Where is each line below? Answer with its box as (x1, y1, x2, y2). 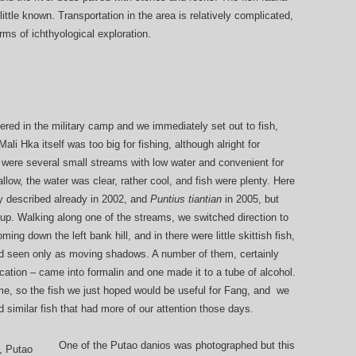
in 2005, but (225, 193, 279, 206)
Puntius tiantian (150, 193, 225, 206)
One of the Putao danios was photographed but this (59, 339, 295, 352)
